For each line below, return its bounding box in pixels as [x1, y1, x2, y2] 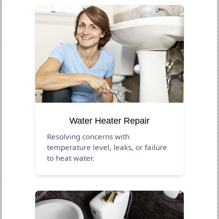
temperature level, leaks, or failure [47, 142, 168, 152]
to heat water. [47, 153, 95, 163]
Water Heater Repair [69, 115, 150, 126]
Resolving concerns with [47, 131, 130, 141]
